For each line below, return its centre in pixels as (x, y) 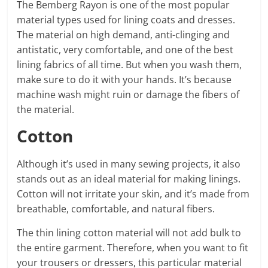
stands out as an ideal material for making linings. (129, 179)
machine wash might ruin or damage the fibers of (128, 94)
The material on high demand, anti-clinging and (124, 34)
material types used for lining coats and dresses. (126, 19)
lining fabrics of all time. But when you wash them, (130, 64)
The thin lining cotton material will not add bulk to (129, 232)
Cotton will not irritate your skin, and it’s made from (133, 194)
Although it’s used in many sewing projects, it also (129, 164)
